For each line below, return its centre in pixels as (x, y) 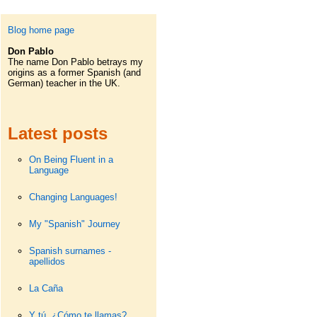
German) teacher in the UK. (64, 83)
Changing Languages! (73, 197)
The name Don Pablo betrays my (75, 62)
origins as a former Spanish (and (74, 73)
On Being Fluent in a (71, 160)
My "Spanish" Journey (74, 224)
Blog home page (41, 30)
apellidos (47, 261)
